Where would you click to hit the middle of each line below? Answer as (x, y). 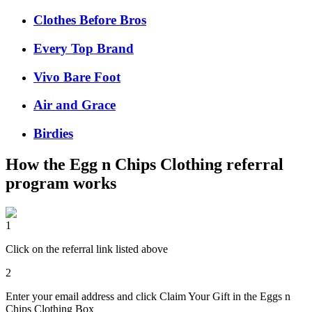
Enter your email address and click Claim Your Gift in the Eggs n (148, 296)
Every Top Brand (84, 48)
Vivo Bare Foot (77, 77)
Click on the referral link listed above (87, 249)
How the (38, 165)
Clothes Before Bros (90, 20)
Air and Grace (75, 105)
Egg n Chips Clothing (146, 165)
